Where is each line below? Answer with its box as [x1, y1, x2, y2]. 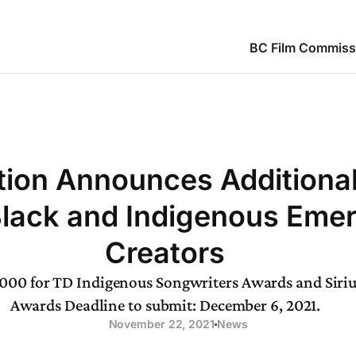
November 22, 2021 [108, 317, 215, 331]
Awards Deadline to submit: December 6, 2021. [10, 296, 321, 315]
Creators [105, 235, 226, 270]
